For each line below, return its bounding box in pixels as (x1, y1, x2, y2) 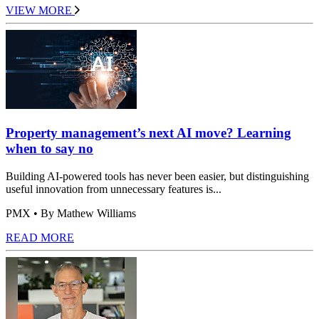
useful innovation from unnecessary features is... (6, 182, 221, 195)
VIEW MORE (6, 4, 72, 17)
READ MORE (6, 231, 74, 244)
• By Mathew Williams (31, 206, 136, 219)
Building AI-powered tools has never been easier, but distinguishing (6, 169, 309, 182)
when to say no (6, 140, 93, 156)
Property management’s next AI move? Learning (6, 125, 291, 140)
